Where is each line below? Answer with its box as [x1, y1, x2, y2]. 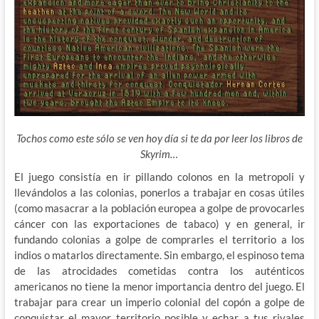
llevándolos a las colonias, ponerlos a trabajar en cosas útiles [14, 185, 305, 199]
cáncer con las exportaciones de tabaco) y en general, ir [14, 216, 305, 230]
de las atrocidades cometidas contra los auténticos [14, 263, 305, 277]
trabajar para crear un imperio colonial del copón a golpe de [14, 295, 305, 308]
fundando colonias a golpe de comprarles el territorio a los [14, 232, 305, 246]
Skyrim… [140, 147, 179, 160]
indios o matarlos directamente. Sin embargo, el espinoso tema [14, 248, 305, 261]
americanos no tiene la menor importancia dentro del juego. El [14, 279, 305, 293]
